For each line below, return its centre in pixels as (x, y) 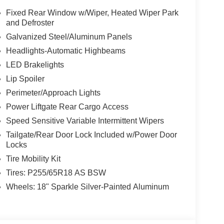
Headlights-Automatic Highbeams (65, 51)
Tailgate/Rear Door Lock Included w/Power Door (91, 135)
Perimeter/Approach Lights (53, 93)
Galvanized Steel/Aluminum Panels (69, 37)
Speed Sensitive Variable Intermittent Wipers (85, 121)
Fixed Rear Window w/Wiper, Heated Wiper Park (92, 13)
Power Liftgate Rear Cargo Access (67, 107)
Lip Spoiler (25, 79)
